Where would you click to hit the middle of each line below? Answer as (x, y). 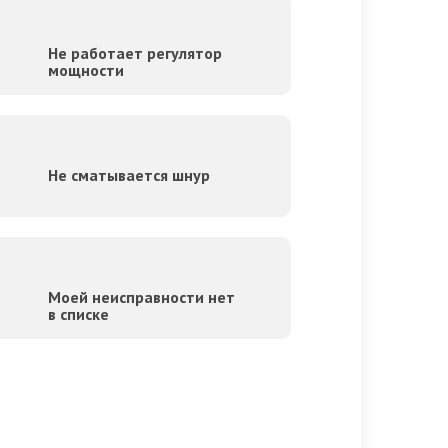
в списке (78, 314)
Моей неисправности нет (141, 297)
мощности (86, 70)
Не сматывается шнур (129, 175)
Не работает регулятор (135, 53)
